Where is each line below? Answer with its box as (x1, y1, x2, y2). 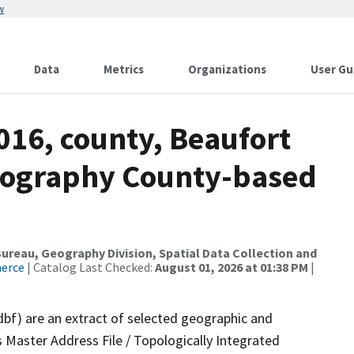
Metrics (104, 62, 144, 77)
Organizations (188, 62, 266, 77)
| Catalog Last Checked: (24, 259, 155, 275)
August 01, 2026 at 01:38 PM (155, 259, 308, 275)
